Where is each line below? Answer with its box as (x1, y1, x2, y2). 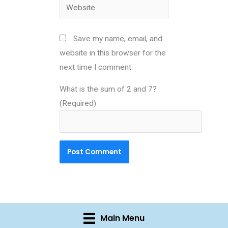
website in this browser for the (60, 48, 166, 58)
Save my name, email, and (73, 34, 163, 43)
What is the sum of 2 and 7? (60, 84, 157, 94)
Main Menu (100, 212, 145, 224)
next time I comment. (60, 62, 133, 72)
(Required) (60, 99, 97, 108)
